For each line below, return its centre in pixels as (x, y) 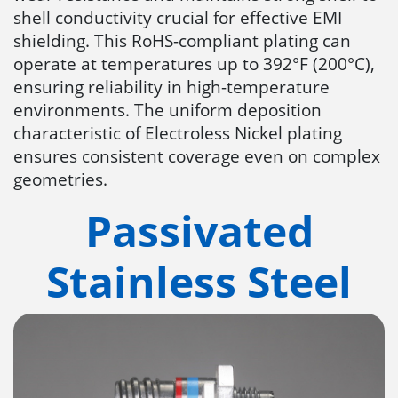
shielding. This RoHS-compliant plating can (182, 40)
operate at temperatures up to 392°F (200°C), (194, 63)
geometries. (60, 179)
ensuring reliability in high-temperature (171, 86)
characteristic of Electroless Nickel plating (178, 132)
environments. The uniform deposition (167, 109)
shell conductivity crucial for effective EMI (178, 17)
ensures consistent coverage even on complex (197, 155)
